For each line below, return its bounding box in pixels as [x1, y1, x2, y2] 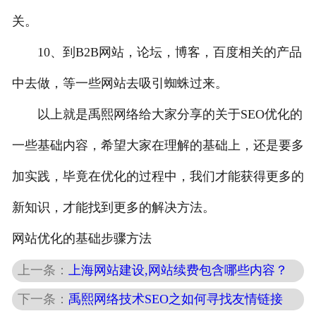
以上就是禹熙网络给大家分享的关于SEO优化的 [11, 107, 303, 122]
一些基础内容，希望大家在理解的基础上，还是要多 [11, 138, 304, 153]
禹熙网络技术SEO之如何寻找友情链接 [68, 291, 284, 306]
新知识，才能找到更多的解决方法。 [11, 200, 215, 215]
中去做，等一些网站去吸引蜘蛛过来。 [11, 76, 228, 91]
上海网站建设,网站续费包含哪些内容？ [68, 263, 288, 278]
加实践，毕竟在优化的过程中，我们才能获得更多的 [11, 169, 304, 184]
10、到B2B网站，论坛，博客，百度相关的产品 [11, 45, 302, 60]
